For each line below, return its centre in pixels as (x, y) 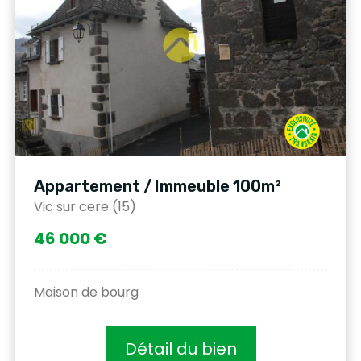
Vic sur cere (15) (85, 207)
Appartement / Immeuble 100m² (158, 187)
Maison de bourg (86, 293)
